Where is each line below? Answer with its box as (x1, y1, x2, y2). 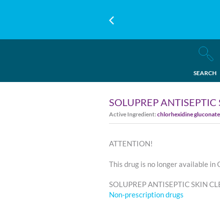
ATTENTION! (109, 139, 153, 148)
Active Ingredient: (109, 110, 157, 118)
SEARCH (193, 69, 217, 77)
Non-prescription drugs (109, 190, 184, 199)
